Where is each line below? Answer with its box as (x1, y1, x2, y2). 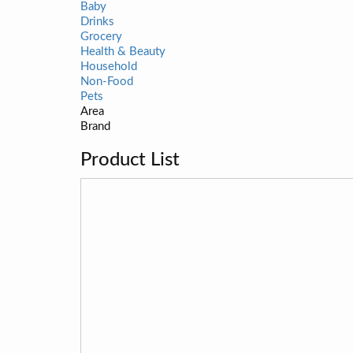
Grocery (80, 31, 122, 43)
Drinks (80, 16, 114, 28)
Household (80, 61, 137, 72)
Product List (80, 150, 180, 169)
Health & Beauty (80, 46, 165, 58)
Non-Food (80, 76, 133, 87)
